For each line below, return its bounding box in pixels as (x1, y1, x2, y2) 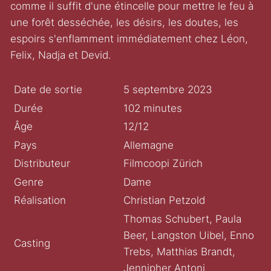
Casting (14, 237, 51, 250)
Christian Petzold (123, 194, 205, 207)
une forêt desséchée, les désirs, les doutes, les (10, 16, 239, 29)
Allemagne (123, 139, 174, 151)
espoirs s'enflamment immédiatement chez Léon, (10, 33, 249, 45)
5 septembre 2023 (123, 83, 212, 96)
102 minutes (123, 102, 182, 114)
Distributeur (14, 157, 71, 170)
